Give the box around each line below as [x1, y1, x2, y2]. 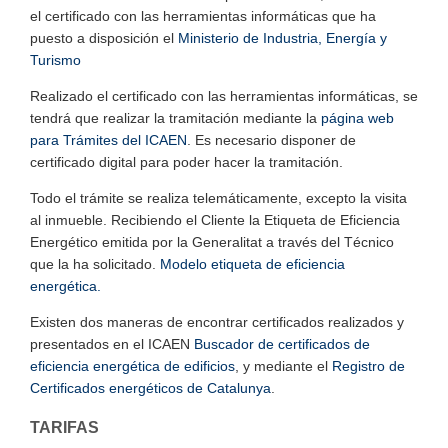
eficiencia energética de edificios [30, 357, 235, 374]
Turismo [30, 51, 81, 68]
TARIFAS [30, 418, 99, 436]
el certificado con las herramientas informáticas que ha [30, 7, 376, 24]
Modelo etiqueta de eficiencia [156, 255, 345, 272]
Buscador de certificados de [194, 335, 370, 352]
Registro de [332, 357, 405, 374]
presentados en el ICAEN [30, 335, 194, 352]
